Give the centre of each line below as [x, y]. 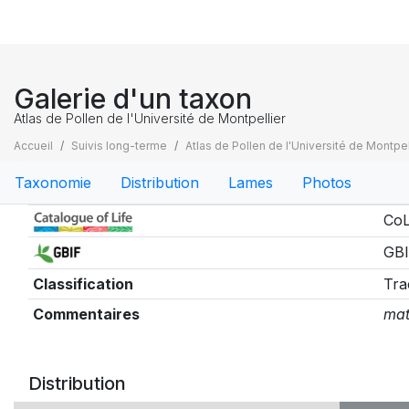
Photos [327, 182]
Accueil [33, 146]
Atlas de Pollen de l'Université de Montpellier [150, 118]
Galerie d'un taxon [133, 99]
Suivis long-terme [119, 146]
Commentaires [86, 314]
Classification [83, 284]
